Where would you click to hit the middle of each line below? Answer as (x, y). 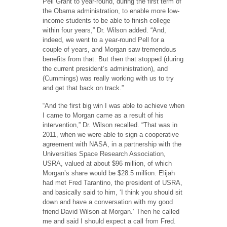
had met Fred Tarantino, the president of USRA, (112, 182)
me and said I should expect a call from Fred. (109, 221)
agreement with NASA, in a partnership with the (112, 144)
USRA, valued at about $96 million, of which (107, 163)
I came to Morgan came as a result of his (103, 115)
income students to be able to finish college (106, 21)
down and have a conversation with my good (108, 202)
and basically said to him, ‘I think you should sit (112, 192)
